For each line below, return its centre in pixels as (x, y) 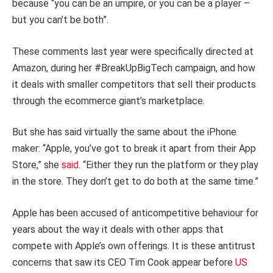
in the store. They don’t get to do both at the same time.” (135, 182)
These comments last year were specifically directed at (133, 51)
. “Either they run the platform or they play (168, 165)
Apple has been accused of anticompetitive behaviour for (135, 213)
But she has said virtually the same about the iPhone (124, 132)
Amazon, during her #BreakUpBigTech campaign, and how (134, 68)
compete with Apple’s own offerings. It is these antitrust (134, 246)
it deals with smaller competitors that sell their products (134, 84)
